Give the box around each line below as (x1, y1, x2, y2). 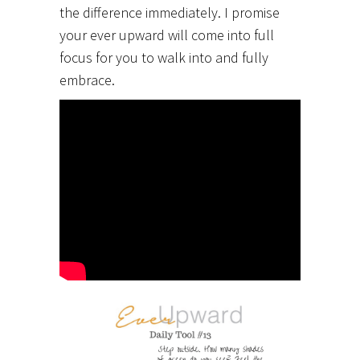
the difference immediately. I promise (59, 2, 280, 22)
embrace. (59, 70, 115, 89)
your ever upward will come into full (59, 25, 274, 44)
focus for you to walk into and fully (59, 47, 268, 67)
